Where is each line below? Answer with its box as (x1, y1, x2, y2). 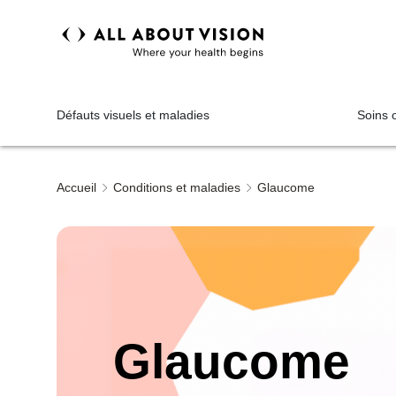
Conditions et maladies (113, 180, 240, 194)
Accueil (57, 180, 96, 194)
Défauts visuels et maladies (57, 107, 209, 122)
